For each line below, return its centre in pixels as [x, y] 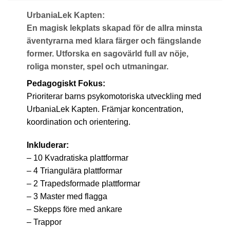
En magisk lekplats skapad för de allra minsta [114, 28]
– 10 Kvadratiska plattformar [77, 158]
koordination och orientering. [78, 122]
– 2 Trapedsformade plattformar [83, 184]
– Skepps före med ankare [74, 209]
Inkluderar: [47, 145]
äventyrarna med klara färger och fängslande [114, 41]
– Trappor [44, 222]
